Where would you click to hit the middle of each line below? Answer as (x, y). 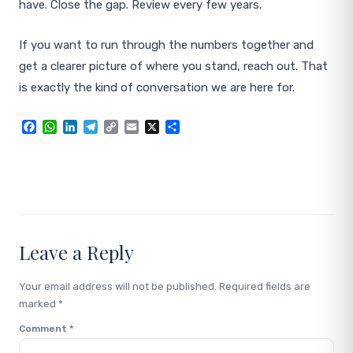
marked (39, 304)
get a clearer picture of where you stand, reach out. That (173, 66)
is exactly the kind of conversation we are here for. (157, 87)
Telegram (125, 127)
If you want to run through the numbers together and (166, 45)
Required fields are (265, 286)
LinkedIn (102, 127)
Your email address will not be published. (118, 286)
